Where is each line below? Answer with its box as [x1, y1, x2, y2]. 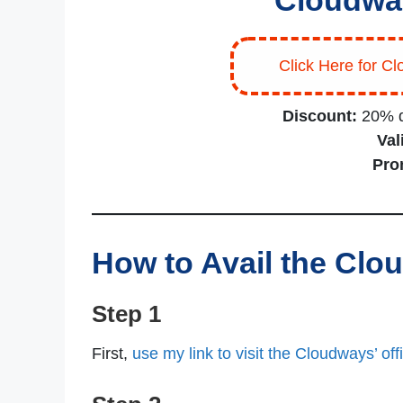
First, [92, 345, 128, 363]
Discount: [282, 107, 362, 126]
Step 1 [92, 300, 161, 328]
